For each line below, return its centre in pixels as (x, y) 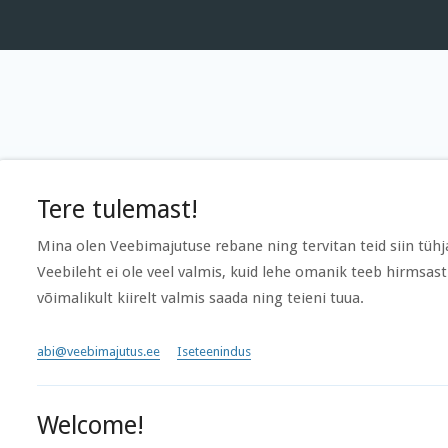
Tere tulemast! (117, 209)
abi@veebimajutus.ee (98, 351)
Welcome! (90, 425)
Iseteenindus (214, 351)
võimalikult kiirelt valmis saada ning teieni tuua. (200, 298)
